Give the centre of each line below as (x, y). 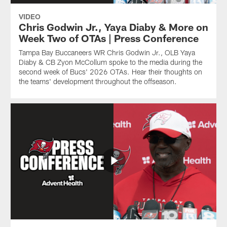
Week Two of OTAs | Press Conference (108, 38)
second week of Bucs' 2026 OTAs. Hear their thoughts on (110, 72)
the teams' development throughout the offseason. (98, 82)
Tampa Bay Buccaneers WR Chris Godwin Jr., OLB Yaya (107, 53)
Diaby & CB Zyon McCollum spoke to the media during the (110, 62)
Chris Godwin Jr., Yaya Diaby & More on (113, 27)
